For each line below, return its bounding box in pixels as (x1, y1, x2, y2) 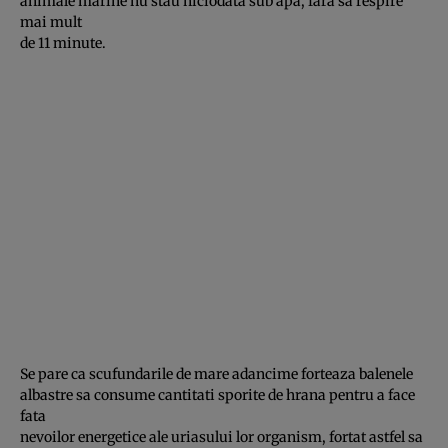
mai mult (20, 12, 82, 31)
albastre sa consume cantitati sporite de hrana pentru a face (20, 385, 415, 404)
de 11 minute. (20, 33, 106, 52)
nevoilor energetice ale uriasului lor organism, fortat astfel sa (20, 427, 423, 446)
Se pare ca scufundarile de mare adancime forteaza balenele (20, 364, 413, 383)
